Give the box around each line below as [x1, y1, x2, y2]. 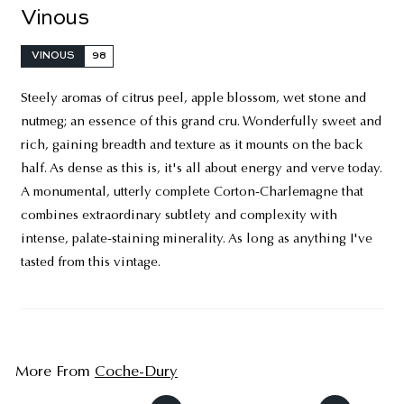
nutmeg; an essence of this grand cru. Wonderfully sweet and [20, 115, 381, 129]
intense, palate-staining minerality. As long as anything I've [20, 233, 372, 246]
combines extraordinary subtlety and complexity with [20, 209, 337, 223]
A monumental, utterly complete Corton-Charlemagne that [20, 186, 363, 199]
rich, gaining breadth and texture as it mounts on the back [20, 139, 363, 152]
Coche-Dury [95, 364, 178, 381]
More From [15, 364, 95, 381]
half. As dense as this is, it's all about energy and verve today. [20, 162, 382, 176]
